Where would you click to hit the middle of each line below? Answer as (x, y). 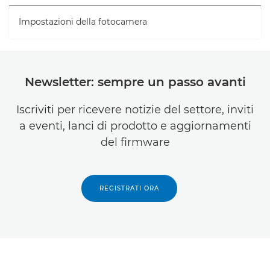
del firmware (135, 143)
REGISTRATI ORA (129, 189)
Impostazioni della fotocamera (83, 22)
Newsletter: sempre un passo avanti (135, 82)
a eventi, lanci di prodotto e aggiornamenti (135, 126)
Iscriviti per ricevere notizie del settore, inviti (135, 110)
